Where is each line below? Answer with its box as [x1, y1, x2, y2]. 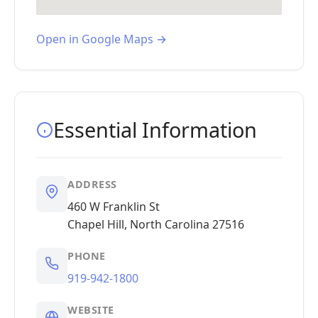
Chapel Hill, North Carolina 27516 [67, 216, 244, 232]
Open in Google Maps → [36, 31, 167, 47]
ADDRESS [67, 177, 117, 191]
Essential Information [53, 116, 257, 143]
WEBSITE [67, 303, 114, 317]
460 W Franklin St [67, 199, 160, 214]
